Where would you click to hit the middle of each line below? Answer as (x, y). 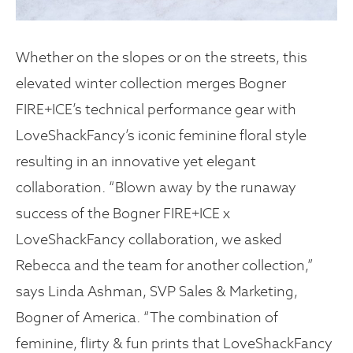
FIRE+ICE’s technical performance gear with (156, 110)
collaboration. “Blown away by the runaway (156, 188)
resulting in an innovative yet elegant (136, 162)
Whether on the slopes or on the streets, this (162, 58)
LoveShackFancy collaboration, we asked (149, 240)
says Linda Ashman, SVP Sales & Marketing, (157, 292)
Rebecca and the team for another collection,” (165, 266)
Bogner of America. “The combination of (147, 318)
